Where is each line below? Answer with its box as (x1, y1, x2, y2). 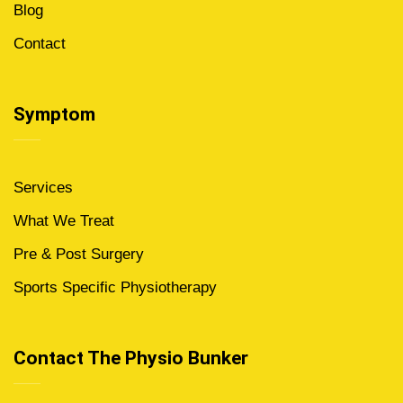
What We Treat (13, 212, 114, 229)
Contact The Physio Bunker (13, 347, 248, 369)
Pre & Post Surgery (13, 246, 144, 263)
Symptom (13, 103, 95, 125)
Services (13, 179, 73, 196)
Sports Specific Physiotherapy (13, 279, 217, 296)
